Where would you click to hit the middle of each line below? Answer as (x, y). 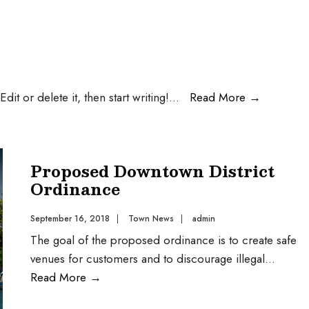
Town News (151, 219)
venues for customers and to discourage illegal (148, 259)
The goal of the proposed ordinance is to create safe (163, 240)
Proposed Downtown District (152, 171)
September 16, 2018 (70, 219)
